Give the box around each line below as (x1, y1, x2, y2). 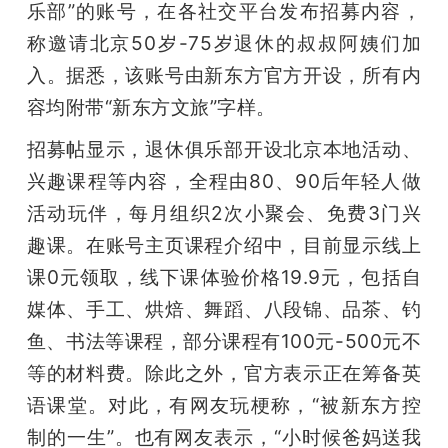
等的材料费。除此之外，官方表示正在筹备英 (26, 360, 422, 385)
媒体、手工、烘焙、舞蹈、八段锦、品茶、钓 (26, 296, 422, 321)
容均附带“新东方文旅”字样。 (26, 94, 276, 119)
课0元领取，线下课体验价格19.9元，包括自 (26, 264, 422, 289)
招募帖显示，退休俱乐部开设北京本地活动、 (26, 136, 422, 161)
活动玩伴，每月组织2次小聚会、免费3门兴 (26, 200, 422, 225)
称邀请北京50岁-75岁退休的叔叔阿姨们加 (26, 30, 422, 55)
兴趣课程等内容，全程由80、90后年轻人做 (26, 168, 422, 193)
